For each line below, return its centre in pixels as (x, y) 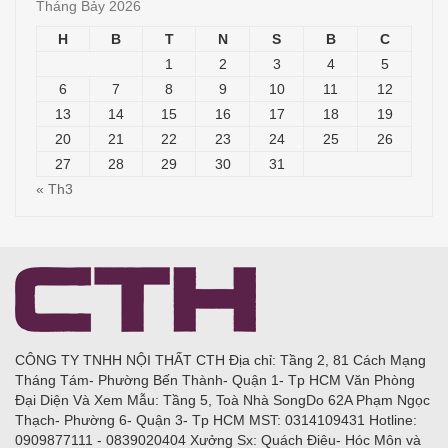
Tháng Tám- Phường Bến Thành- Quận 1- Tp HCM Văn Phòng (215, 380)
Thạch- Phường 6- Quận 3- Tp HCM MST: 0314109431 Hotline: (216, 420)
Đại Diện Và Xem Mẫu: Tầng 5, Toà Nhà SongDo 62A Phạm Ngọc (222, 400)
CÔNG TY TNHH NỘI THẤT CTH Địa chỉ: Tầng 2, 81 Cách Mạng (220, 360)
